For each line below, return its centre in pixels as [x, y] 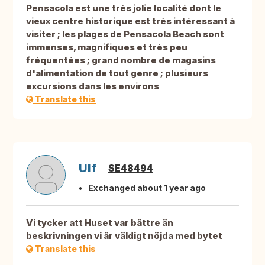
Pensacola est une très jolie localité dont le [124, 8]
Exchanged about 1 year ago [147, 188]
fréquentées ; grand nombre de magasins [121, 60]
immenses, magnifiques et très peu [107, 47]
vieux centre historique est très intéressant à [130, 21]
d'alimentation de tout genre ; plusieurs [117, 73]
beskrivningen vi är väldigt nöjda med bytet [124, 236]
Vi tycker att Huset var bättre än [100, 223]
